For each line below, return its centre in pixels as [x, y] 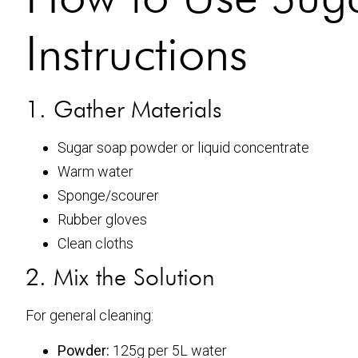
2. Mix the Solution [120, 276]
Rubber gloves [102, 219]
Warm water [95, 171]
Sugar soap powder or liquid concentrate [183, 147]
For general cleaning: [89, 315]
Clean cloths [95, 243]
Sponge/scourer [108, 195]
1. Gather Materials [123, 108]
